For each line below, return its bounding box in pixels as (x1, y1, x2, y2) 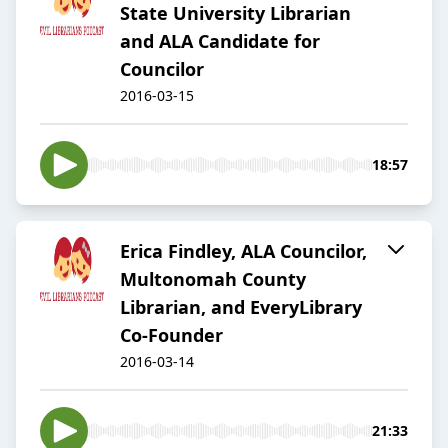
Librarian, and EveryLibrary (120, 295, 362, 320)
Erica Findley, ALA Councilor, (120, 239, 367, 264)
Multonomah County (120, 267, 306, 292)
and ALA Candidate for (120, 29, 320, 54)
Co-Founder (120, 323, 223, 348)
